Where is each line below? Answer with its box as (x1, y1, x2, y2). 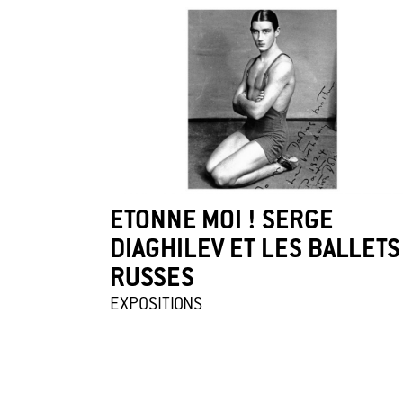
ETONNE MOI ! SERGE (110, 210, 333, 235)
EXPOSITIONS (110, 296, 202, 314)
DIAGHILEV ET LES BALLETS (110, 238, 400, 264)
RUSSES (110, 267, 194, 292)
